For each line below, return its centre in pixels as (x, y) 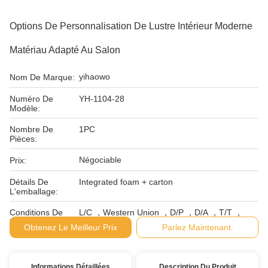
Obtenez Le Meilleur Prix (70, 227)
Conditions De (36, 212)
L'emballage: (34, 191)
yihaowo (95, 77)
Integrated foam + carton (126, 182)
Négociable (100, 160)
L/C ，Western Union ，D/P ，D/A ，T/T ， (161, 212)
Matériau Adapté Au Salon (65, 50)
